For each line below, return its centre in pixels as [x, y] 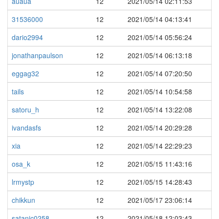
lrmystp [23, 182]
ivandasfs [26, 128]
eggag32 [25, 73]
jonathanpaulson [37, 55]
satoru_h [25, 109]
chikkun [23, 200]
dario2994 [27, 37]
